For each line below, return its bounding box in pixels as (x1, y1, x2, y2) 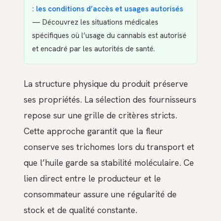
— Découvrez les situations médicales (32, 17, 158, 28)
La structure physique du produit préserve (24, 78, 188, 90)
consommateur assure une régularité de (24, 188, 177, 200)
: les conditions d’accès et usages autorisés (32, 4, 183, 14)
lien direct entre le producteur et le (24, 173, 161, 184)
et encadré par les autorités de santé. (32, 44, 155, 54)
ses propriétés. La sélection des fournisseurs (24, 94, 196, 106)
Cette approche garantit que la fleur (24, 125, 163, 137)
